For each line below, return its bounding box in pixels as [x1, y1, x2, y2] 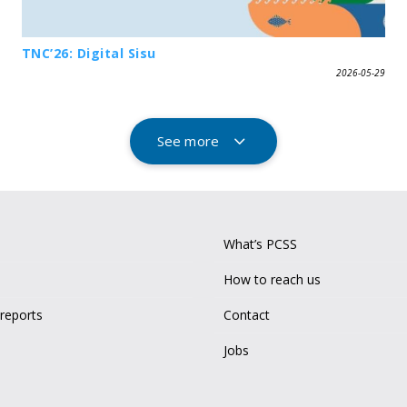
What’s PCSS [223, 235, 297, 253]
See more [156, 132, 220, 151]
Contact [223, 306, 270, 324]
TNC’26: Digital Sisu [21, 44, 156, 62]
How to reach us [223, 271, 321, 289]
